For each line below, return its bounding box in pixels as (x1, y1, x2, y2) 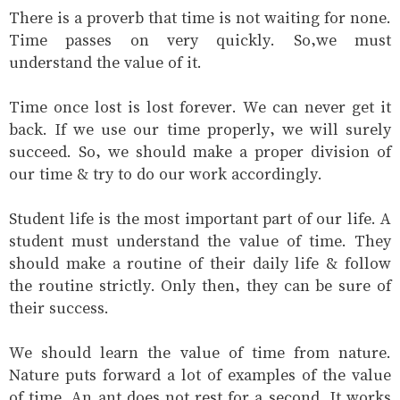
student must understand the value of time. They (9, 229, 391, 253)
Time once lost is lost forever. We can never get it (9, 96, 391, 119)
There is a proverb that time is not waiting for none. (9, 6, 391, 29)
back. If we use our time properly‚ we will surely (9, 118, 391, 141)
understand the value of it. (9, 51, 202, 74)
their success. (9, 296, 109, 320)
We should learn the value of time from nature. (9, 341, 391, 364)
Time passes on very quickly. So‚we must (9, 29, 391, 52)
